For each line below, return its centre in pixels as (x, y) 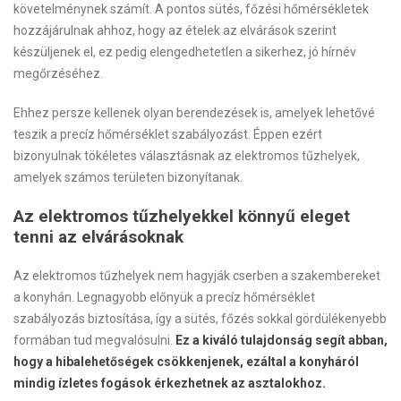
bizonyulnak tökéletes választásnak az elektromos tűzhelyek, (187, 156)
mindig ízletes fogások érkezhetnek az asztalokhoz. (170, 383)
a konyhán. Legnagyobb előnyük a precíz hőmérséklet (164, 297)
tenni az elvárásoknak (98, 237)
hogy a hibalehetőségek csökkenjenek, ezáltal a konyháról (186, 362)
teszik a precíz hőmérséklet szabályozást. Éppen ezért (168, 134)
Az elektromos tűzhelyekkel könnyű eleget (182, 216)
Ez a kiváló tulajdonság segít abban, (282, 340)
